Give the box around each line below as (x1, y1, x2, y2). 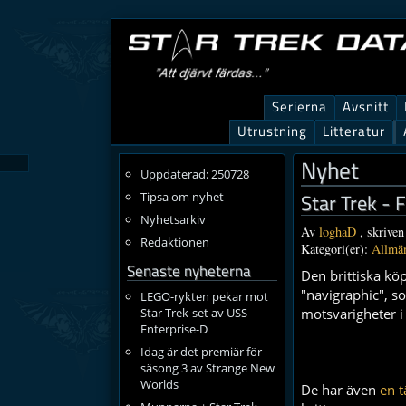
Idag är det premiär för (140, 343, 262, 360)
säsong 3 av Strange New (140, 360, 275, 376)
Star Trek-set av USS (140, 304, 247, 321)
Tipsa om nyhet (140, 188, 224, 205)
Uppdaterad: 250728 (140, 166, 249, 182)
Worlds (140, 376, 179, 392)
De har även (301, 381, 380, 399)
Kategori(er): (301, 240, 372, 257)
